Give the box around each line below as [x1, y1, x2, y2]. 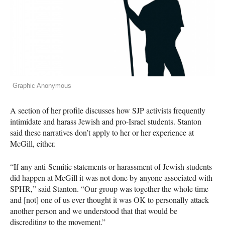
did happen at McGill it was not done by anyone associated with [10, 172, 212, 183]
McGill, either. [10, 138, 56, 149]
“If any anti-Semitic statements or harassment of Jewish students [10, 161, 212, 172]
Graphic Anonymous [13, 81, 71, 89]
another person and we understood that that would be [10, 205, 177, 216]
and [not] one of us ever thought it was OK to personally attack [10, 194, 209, 205]
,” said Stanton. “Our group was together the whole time [31, 183, 208, 194]
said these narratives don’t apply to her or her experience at [10, 127, 194, 138]
